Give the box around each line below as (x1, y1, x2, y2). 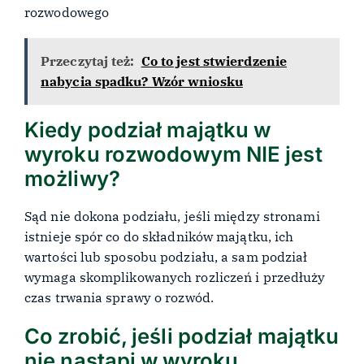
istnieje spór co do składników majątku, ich (24, 228, 294, 245)
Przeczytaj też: (41, 53, 135, 70)
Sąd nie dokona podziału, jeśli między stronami (24, 208, 320, 225)
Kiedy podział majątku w (24, 117, 271, 143)
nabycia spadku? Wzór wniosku (41, 73, 243, 90)
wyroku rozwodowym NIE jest (24, 141, 323, 167)
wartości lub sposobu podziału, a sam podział (24, 249, 308, 266)
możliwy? (24, 166, 120, 192)
